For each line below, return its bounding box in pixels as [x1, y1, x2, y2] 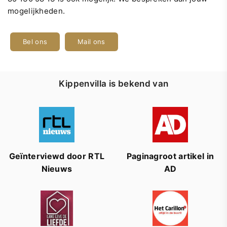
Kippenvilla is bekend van [58, 79, 169, 89]
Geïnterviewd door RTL [9, 151, 105, 162]
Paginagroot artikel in [126, 151, 214, 162]
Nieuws [41, 164, 72, 174]
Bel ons [23, 37, 48, 46]
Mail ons [78, 37, 105, 46]
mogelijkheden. [8, 6, 65, 16]
